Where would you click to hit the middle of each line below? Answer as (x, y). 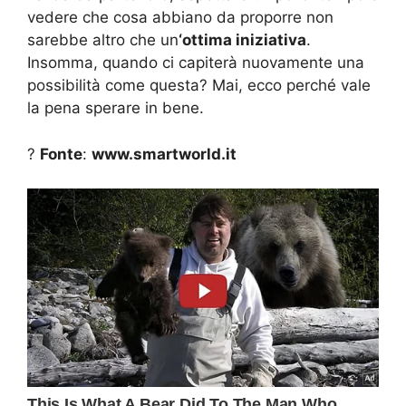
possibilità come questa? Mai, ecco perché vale (199, 86)
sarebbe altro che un (103, 40)
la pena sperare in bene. (116, 108)
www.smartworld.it (164, 154)
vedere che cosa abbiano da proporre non (180, 18)
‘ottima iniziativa (242, 40)
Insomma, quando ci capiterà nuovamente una (196, 63)
